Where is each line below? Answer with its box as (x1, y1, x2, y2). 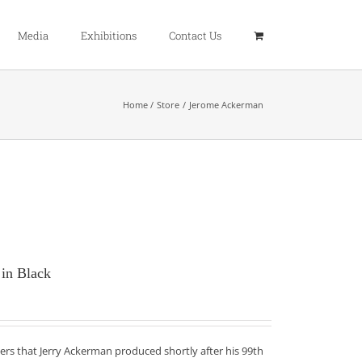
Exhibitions (81, 28, 137, 43)
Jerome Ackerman (189, 98, 263, 111)
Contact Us (169, 28, 221, 43)
